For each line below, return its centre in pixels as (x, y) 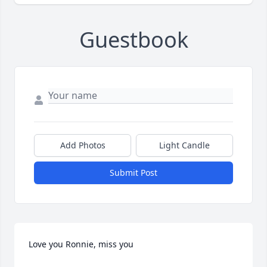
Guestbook (133, 40)
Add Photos (83, 145)
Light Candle (184, 145)
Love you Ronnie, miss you (81, 244)
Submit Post (133, 173)
